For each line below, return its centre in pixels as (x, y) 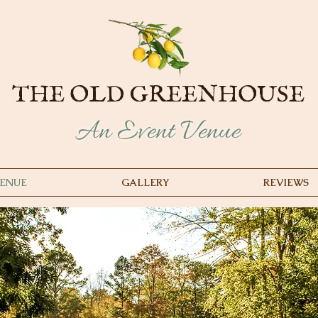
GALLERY (145, 182)
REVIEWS (286, 182)
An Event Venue (158, 132)
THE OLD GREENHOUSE (158, 95)
